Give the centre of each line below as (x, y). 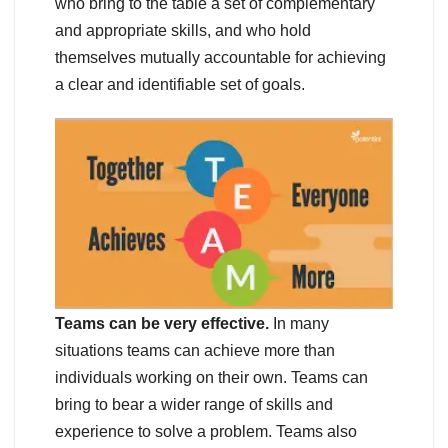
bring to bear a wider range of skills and (194, 404)
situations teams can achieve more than (195, 350)
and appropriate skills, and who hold (183, 30)
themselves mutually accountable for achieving (220, 57)
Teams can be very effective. (162, 323)
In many (299, 323)
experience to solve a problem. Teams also (206, 431)
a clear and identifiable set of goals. (180, 84)
